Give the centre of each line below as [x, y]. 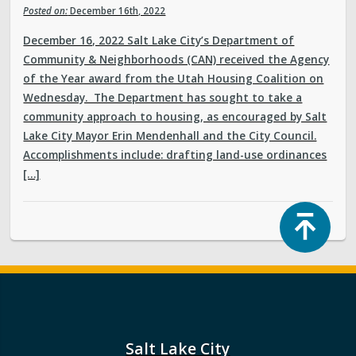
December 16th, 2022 [117, 10]
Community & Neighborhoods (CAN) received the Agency [176, 60]
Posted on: [46, 10]
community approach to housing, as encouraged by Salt [175, 117]
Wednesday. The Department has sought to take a [163, 98]
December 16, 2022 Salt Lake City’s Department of [159, 41]
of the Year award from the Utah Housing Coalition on [174, 79]
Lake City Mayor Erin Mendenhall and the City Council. [170, 136]
